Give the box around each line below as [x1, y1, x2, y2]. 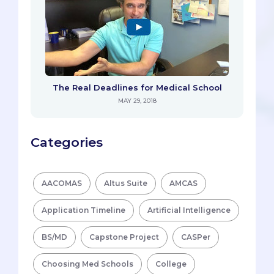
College [155, 259, 187, 269]
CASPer [181, 232, 210, 242]
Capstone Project [89, 232, 159, 242]
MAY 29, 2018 [117, 97, 157, 105]
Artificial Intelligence [147, 206, 231, 215]
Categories [31, 135, 103, 150]
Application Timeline [42, 206, 125, 215]
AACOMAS [42, 179, 82, 188]
